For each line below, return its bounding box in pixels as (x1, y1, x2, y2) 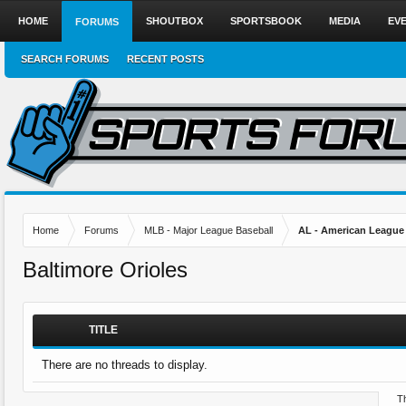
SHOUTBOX (146, 15, 203, 26)
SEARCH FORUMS (21, 53, 109, 64)
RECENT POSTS (127, 53, 204, 64)
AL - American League (298, 225, 404, 236)
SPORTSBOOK (230, 15, 302, 26)
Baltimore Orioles (23, 257, 188, 282)
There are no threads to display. (42, 358, 208, 372)
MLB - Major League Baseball (144, 225, 273, 236)
